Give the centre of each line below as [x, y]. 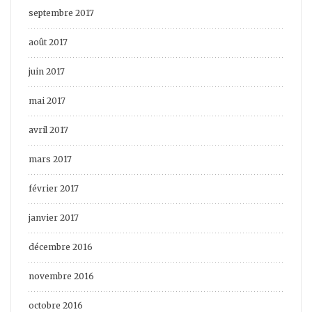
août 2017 [48, 42]
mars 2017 [50, 159]
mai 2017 [47, 101]
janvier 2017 [54, 218]
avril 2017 [48, 130]
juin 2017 [47, 72]
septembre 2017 [61, 13]
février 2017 [54, 189]
